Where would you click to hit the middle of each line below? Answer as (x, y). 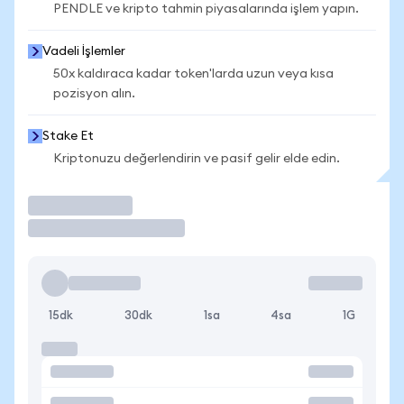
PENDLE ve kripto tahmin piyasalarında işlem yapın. (206, 9)
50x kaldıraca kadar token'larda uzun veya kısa (193, 74)
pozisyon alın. (94, 94)
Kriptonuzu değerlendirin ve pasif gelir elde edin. (197, 159)
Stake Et (68, 136)
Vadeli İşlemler (84, 51)
